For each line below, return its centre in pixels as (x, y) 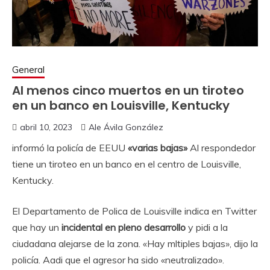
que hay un (37, 227)
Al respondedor (221, 147)
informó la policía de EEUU (70, 147)
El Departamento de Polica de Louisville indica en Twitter (134, 211)
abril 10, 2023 (46, 127)
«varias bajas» (158, 147)
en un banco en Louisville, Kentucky (121, 105)
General (28, 69)
